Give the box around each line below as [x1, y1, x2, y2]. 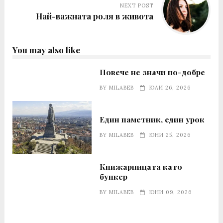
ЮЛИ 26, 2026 [149, 84, 191, 92]
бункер [100, 171, 128, 182]
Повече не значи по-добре [100, 67, 206, 78]
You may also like [12, 44, 80, 56]
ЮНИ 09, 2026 [149, 189, 192, 196]
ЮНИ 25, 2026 [149, 131, 191, 139]
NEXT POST [119, 1, 153, 9]
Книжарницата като [100, 161, 183, 172]
